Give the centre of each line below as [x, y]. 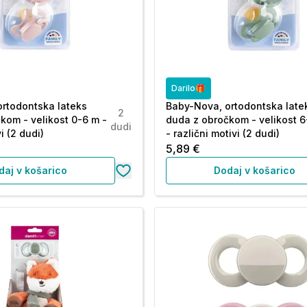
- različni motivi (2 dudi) [223, 133]
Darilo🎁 [189, 88]
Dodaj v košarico [255, 170]
